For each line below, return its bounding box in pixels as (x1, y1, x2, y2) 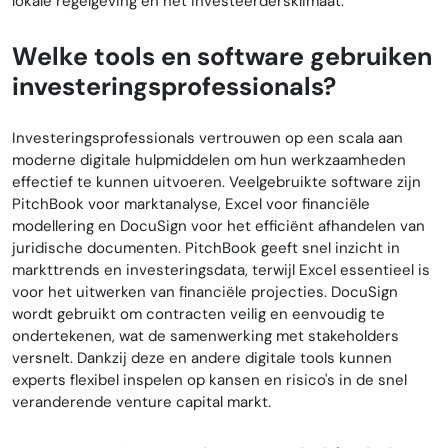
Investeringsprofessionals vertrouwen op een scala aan (12, 128, 403, 149)
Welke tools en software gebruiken (12, 39, 432, 73)
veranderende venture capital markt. (12, 392, 271, 413)
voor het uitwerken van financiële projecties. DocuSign (12, 282, 398, 303)
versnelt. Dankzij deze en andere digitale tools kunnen (12, 348, 392, 369)
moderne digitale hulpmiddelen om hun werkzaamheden (12, 150, 406, 171)
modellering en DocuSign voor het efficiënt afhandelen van (12, 216, 425, 237)
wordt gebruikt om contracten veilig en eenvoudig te (12, 304, 385, 325)
